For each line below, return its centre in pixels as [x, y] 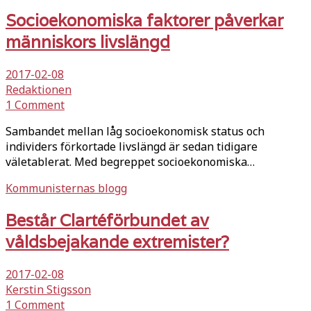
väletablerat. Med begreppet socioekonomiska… [130, 162]
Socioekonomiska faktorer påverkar [144, 21]
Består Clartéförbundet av [107, 221]
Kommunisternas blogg [66, 188]
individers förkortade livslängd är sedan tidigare [132, 147]
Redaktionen [39, 90]
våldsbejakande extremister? [117, 242]
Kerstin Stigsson [48, 290]
